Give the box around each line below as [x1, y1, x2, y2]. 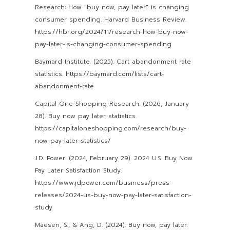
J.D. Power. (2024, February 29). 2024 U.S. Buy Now [35, 153, 193, 163]
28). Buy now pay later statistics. [35, 111, 137, 121]
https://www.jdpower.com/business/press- [35, 178, 172, 187]
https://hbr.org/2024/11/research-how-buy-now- [35, 27, 188, 36]
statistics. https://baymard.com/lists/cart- [35, 69, 164, 79]
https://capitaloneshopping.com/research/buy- [35, 123, 186, 133]
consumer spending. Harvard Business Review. [35, 14, 186, 24]
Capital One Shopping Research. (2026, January [35, 99, 189, 108]
